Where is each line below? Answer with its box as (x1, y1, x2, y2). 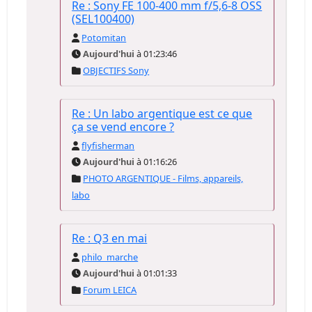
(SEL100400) (72, 11, 135, 26)
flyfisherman (81, 139, 135, 152)
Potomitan (81, 31, 127, 44)
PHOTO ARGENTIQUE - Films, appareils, (83, 172, 244, 185)
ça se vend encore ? (72, 119, 175, 134)
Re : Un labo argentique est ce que (72, 106, 253, 121)
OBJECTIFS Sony (83, 64, 150, 77)
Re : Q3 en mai (72, 231, 148, 246)
